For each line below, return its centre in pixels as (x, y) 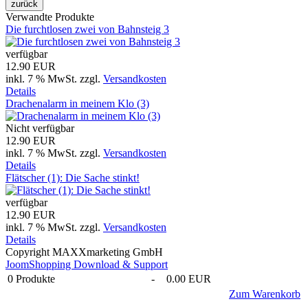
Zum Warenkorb (265, 294)
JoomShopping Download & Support (87, 264)
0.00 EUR (189, 278)
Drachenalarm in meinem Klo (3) (77, 103)
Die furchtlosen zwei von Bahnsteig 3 (87, 29)
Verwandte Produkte (50, 16)
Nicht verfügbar (40, 128)
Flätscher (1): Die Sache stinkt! (73, 177)
